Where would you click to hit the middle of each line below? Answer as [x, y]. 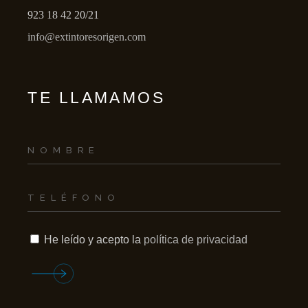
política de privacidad [196, 240]
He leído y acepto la [94, 240]
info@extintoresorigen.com [87, 37]
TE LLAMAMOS [97, 98]
